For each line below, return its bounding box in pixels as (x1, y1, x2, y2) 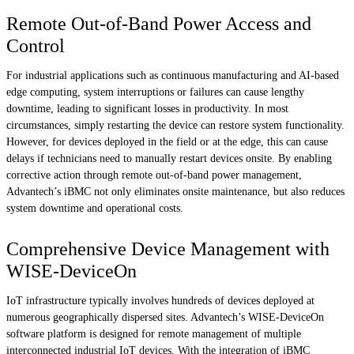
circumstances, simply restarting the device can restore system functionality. (6, 119, 345, 132)
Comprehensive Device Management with (6, 239, 330, 260)
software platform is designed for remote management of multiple (6, 328, 301, 341)
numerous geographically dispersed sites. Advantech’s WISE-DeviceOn (6, 311, 324, 324)
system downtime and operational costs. (6, 202, 183, 215)
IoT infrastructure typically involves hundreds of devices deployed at (6, 295, 314, 307)
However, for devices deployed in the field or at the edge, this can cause (6, 136, 328, 149)
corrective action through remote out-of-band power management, (6, 169, 302, 182)
